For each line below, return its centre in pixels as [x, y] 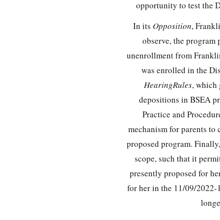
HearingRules [168, 84]
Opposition [172, 26]
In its [143, 26]
